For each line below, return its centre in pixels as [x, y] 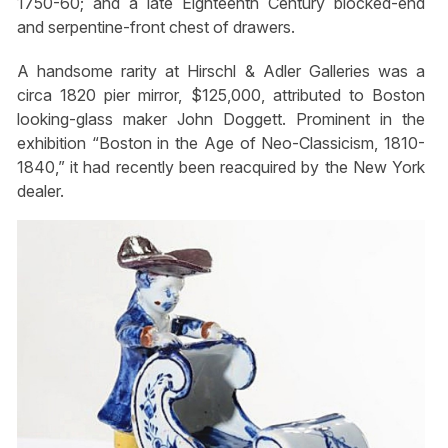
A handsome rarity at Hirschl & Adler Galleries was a [221, 70]
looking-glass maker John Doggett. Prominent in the [221, 118]
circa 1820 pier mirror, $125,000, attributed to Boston [221, 94]
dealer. [40, 190]
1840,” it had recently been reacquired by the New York [221, 166]
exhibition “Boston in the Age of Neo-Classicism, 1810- [221, 142]
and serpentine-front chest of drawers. [155, 27]
